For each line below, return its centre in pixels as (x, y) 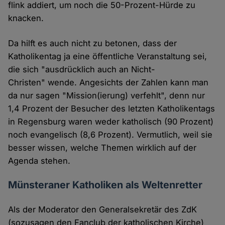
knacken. (26, 18)
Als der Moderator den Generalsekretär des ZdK (103, 210)
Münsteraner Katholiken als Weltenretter (105, 185)
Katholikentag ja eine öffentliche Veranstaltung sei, (108, 57)
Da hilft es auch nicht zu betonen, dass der (93, 43)
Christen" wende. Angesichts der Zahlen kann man (108, 83)
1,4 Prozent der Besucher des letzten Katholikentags (112, 109)
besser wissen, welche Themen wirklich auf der (102, 148)
